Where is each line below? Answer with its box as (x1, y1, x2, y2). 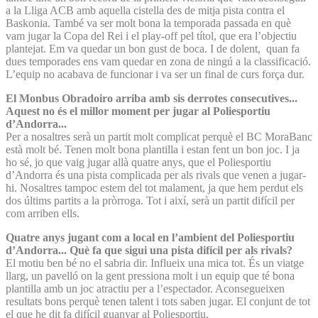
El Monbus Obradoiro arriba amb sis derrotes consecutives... (6, 92, 297, 104)
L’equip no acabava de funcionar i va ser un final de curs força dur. (6, 67, 305, 80)
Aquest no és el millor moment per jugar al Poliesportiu (6, 104, 270, 117)
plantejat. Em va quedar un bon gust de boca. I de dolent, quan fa (6, 42, 300, 55)
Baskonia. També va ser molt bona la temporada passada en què (6, 16, 291, 29)
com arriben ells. (6, 207, 82, 219)
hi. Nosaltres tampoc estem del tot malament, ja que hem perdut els (6, 181, 303, 194)
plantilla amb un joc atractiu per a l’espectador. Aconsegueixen (6, 282, 285, 295)
